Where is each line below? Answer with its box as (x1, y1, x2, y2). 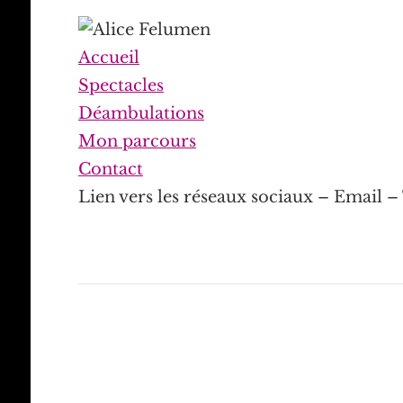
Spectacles (77, 76, 164, 96)
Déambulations (77, 103, 204, 124)
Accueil (77, 48, 139, 68)
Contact (77, 159, 143, 180)
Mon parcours (77, 131, 196, 152)
